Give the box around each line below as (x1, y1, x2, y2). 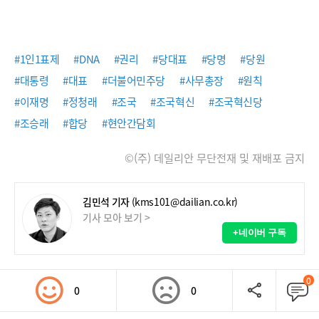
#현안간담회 (102, 115, 156, 131)
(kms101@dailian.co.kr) (131, 194, 238, 209)
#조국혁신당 (209, 94, 263, 110)
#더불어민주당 (102, 73, 165, 88)
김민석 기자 (83, 194, 130, 209)
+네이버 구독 (233, 227, 286, 238)
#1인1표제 (14, 51, 60, 67)
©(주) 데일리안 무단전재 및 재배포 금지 (125, 150, 305, 166)
